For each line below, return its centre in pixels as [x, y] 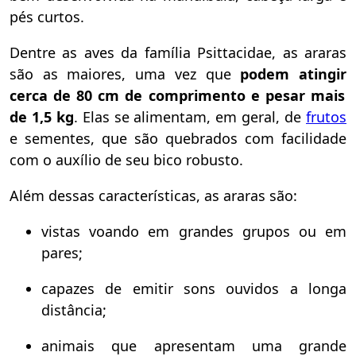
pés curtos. [47, 16]
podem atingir [289, 74]
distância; [74, 310]
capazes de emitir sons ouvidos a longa [194, 288]
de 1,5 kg [42, 116]
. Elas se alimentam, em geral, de [190, 116]
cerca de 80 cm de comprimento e [137, 95]
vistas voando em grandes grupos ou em [194, 231]
